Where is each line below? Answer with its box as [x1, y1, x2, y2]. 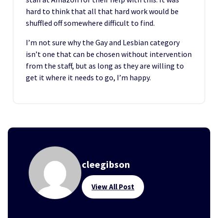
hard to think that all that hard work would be [26, 6, 179, 16]
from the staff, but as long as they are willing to [26, 61, 184, 71]
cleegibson [82, 158, 130, 170]
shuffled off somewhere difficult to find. [26, 18, 155, 28]
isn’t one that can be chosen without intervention [26, 49, 192, 59]
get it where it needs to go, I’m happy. [26, 73, 151, 82]
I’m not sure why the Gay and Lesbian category [26, 37, 180, 47]
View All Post [91, 182, 135, 191]
